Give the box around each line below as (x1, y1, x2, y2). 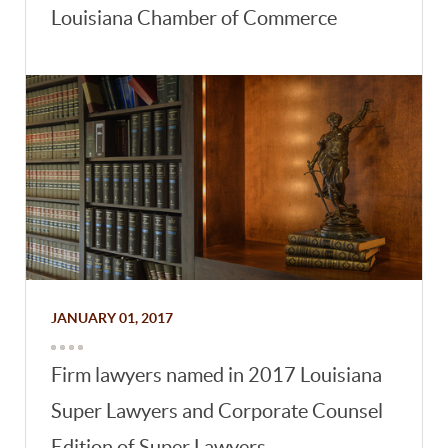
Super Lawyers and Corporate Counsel (51, 400, 384, 423)
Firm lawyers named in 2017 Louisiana (51, 364, 383, 387)
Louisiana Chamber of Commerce (51, 7, 338, 30)
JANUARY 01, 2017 (51, 310, 174, 327)
